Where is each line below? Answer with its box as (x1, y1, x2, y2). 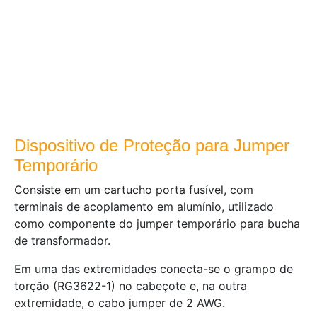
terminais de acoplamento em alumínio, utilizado (14, 200, 274, 214)
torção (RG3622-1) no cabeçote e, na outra (14, 279, 247, 293)
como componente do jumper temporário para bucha (14, 217, 300, 231)
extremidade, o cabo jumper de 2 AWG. (14, 296, 225, 310)
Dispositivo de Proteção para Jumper (14, 136, 289, 155)
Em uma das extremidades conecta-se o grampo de (14, 262, 293, 276)
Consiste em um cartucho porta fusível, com (14, 183, 253, 197)
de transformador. (14, 234, 110, 248)
